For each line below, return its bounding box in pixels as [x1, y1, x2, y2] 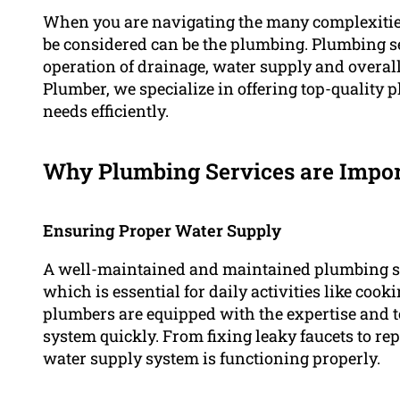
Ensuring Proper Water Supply [43, 220, 281, 242]
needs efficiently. [43, 100, 169, 122]
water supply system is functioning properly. [43, 347, 380, 370]
